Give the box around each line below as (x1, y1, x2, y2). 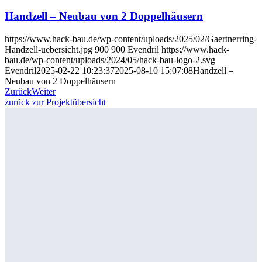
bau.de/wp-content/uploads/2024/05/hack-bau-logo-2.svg (5, 54, 215, 65)
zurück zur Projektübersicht (5, 96, 106, 107)
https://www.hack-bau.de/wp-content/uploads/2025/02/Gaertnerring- (5, 33, 257, 44)
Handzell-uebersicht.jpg (5, 44, 92, 54)
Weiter (32, 86, 56, 96)
